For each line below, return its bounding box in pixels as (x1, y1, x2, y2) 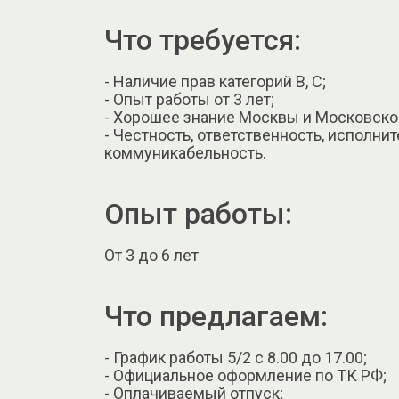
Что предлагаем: (104, 299, 328, 334)
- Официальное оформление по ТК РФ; (104, 366, 387, 386)
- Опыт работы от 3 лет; (104, 89, 274, 109)
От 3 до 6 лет (104, 245, 199, 265)
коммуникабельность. (104, 142, 266, 162)
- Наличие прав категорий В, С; (104, 71, 326, 91)
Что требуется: (104, 22, 301, 57)
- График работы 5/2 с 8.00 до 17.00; (104, 348, 367, 368)
